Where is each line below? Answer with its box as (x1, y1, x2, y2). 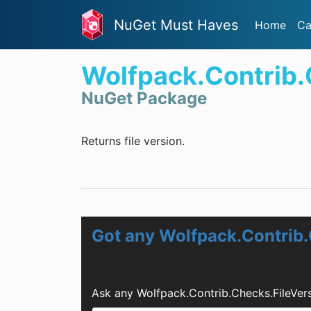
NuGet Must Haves (114, 16, 238, 33)
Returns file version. (81, 134, 185, 149)
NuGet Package (81, 88, 207, 109)
